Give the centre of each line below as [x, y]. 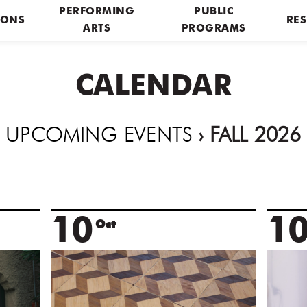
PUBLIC [214, 12]
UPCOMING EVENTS [99, 136]
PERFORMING [97, 12]
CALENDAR [153, 88]
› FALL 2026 [247, 136]
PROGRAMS [213, 29]
